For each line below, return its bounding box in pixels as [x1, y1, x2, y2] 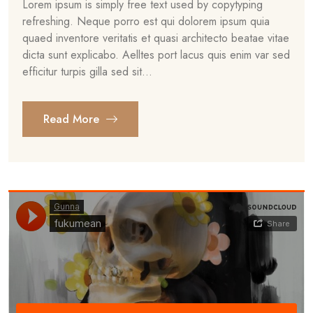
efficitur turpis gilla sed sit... [22, 64, 152, 80]
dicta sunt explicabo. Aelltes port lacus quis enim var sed [22, 47, 290, 63]
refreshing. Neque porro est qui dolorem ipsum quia [22, 13, 270, 29]
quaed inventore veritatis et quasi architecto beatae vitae [22, 30, 289, 46]
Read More [43, 111, 103, 127]
